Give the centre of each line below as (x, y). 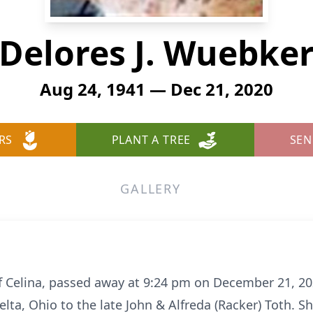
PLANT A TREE (151, 140)
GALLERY (151, 189)
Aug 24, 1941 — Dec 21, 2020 (156, 89)
